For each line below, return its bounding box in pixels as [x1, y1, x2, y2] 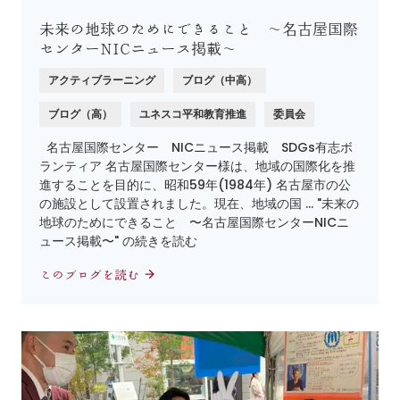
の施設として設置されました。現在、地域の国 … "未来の [39, 194, 359, 212]
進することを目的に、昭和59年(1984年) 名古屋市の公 [39, 175, 351, 194]
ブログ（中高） [182, 71, 257, 87]
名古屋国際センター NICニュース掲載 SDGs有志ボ [39, 137, 353, 156]
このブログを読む [39, 268, 143, 281]
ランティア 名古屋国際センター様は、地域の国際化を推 [39, 156, 355, 175]
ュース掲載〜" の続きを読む [39, 231, 197, 250]
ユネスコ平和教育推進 [139, 105, 246, 121]
